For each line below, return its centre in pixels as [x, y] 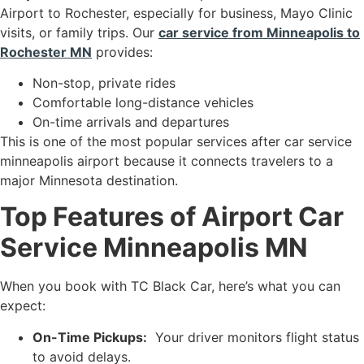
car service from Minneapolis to [259, 32]
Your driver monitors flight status [253, 337]
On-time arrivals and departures [131, 121]
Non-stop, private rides [104, 82]
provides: [122, 52]
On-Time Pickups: [90, 337]
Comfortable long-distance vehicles [143, 102]
